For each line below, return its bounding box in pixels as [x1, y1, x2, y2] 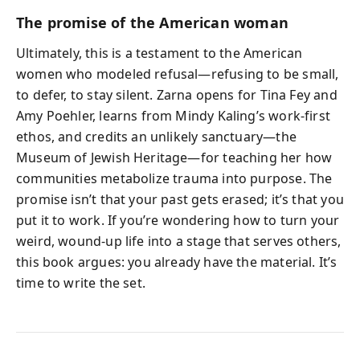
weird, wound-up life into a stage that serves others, [16, 232, 342, 250]
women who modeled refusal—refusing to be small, [16, 65, 339, 83]
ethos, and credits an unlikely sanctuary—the [16, 128, 297, 145]
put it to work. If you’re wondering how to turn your [16, 211, 340, 229]
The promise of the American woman [16, 12, 288, 32]
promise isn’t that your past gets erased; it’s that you [16, 190, 344, 208]
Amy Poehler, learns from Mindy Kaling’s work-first [16, 107, 330, 125]
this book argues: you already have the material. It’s [16, 253, 337, 271]
